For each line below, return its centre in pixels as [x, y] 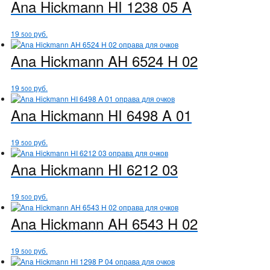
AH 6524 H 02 [151, 60]
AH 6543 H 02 [151, 223]
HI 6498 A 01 [148, 115]
